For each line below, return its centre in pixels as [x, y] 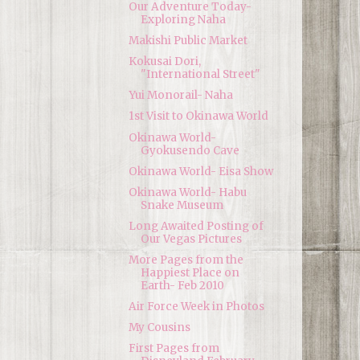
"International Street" [200, 75]
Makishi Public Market [188, 41]
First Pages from [174, 349]
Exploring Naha [183, 19]
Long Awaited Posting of [196, 226]
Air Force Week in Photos [196, 307]
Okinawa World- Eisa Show [200, 171]
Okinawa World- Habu [187, 192]
